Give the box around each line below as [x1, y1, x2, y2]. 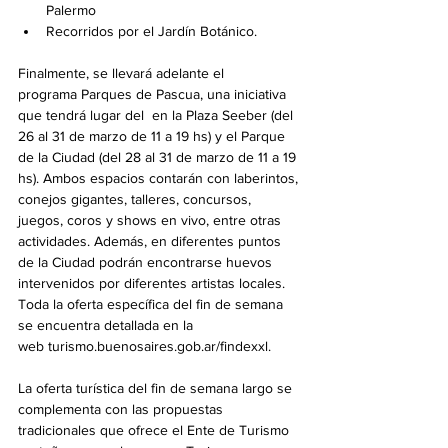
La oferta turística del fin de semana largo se [18, 380, 296, 397]
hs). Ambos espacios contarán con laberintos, [18, 170, 302, 187]
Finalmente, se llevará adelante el [18, 65, 228, 82]
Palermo [46, 2, 104, 19]
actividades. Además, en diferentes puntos [18, 233, 285, 250]
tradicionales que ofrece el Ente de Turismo [18, 422, 293, 439]
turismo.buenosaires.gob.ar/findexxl [48, 338, 268, 355]
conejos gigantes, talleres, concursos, [18, 191, 255, 208]
